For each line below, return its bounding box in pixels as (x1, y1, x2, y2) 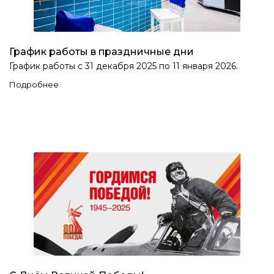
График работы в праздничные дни (9, 45, 194, 57)
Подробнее (9, 79, 59, 89)
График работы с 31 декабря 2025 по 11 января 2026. (9, 60, 238, 72)
